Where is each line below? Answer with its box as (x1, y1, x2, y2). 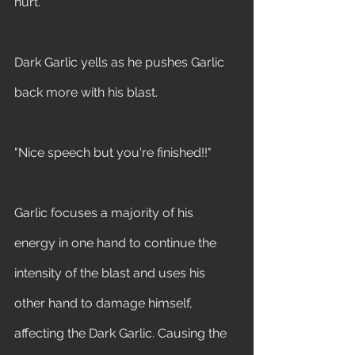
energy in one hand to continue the (14, 235, 219, 250)
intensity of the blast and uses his (14, 265, 208, 281)
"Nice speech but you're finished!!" (14, 145, 215, 160)
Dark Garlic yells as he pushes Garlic (14, 55, 227, 70)
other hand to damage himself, (14, 296, 196, 311)
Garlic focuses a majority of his (14, 205, 197, 220)
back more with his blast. (14, 85, 161, 100)
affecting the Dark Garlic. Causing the (14, 326, 230, 341)
